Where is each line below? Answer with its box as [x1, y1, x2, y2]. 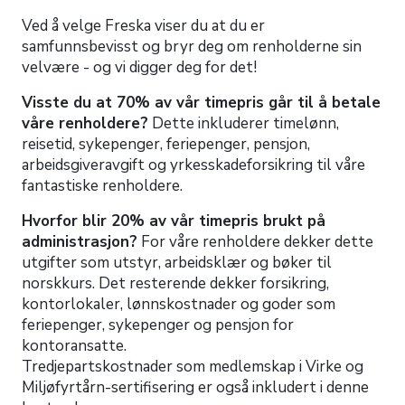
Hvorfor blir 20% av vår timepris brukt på [22, 210, 325, 231]
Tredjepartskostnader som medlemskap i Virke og [22, 355, 363, 377]
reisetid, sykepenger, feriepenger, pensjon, [22, 133, 310, 155]
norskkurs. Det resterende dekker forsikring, [22, 272, 329, 294]
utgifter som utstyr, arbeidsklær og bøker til [22, 251, 332, 273]
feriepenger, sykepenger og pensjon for [22, 314, 294, 335]
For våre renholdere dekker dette [137, 231, 373, 252]
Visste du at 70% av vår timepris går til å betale [22, 91, 381, 113]
